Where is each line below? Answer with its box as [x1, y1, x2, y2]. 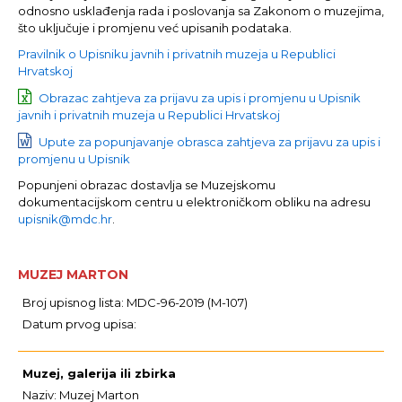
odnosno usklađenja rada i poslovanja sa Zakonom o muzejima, [18, 4, 384, 18]
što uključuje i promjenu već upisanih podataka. [18, 21, 292, 35]
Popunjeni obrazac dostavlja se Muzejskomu [18, 178, 275, 192]
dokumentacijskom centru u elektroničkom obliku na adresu [18, 195, 371, 209]
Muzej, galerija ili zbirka [22, 366, 176, 380]
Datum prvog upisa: [22, 317, 136, 331]
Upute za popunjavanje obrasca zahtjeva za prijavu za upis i [36, 135, 380, 149]
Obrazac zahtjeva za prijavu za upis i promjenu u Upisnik [36, 91, 361, 105]
